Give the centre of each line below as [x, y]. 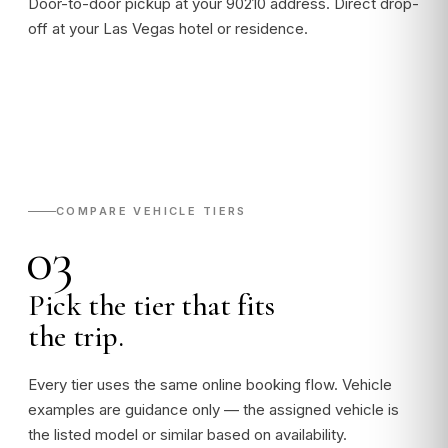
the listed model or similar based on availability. [187, 434]
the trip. [76, 336]
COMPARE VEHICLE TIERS [151, 211]
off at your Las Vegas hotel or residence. [168, 28]
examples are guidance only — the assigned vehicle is [213, 409]
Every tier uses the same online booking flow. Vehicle [210, 384]
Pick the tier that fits [151, 305]
